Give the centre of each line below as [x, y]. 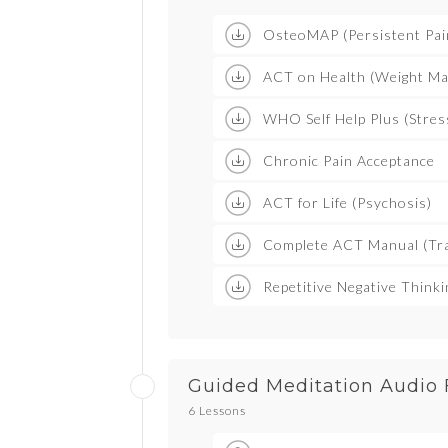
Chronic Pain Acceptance [349, 161]
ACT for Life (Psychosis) [347, 203]
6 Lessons [217, 411]
